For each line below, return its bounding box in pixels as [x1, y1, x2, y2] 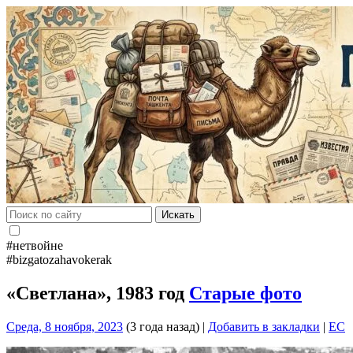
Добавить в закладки [208, 319, 320, 333]
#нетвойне [6, 239, 63, 252]
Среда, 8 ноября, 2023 [6, 319, 123, 333]
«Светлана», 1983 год [6, 282, 189, 303]
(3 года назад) [123, 319, 199, 333]
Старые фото [189, 282, 302, 303]
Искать [162, 209, 195, 221]
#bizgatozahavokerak [6, 253, 112, 266]
